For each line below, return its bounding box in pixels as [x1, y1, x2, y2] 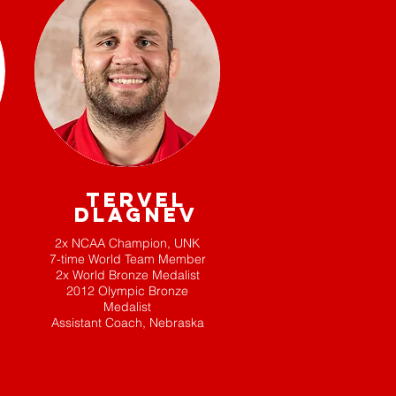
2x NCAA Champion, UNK [55, 234, 200, 251]
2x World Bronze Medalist [55, 266, 200, 283]
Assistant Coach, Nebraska [50, 314, 204, 331]
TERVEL [85, 187, 187, 212]
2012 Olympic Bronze [66, 282, 188, 299]
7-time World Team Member [49, 250, 206, 267]
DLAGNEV [73, 202, 198, 227]
